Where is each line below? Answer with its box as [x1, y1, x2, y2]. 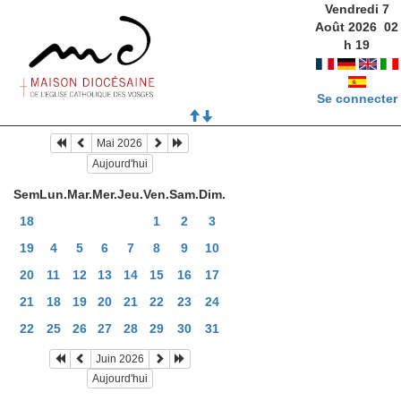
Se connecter [316, 91, 397, 106]
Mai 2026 [97, 137, 142, 150]
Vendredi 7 [324, 2, 389, 16]
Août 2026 [315, 20, 378, 34]
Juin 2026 [95, 352, 144, 365]
